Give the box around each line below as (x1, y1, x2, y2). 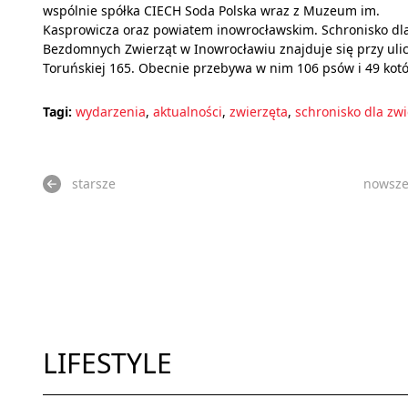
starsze (72, 175, 116, 193)
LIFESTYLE (43, 343, 172, 382)
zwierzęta (229, 103, 288, 121)
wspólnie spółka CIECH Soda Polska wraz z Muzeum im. (43, 2, 380, 20)
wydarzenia (76, 103, 146, 121)
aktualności (153, 103, 222, 121)
